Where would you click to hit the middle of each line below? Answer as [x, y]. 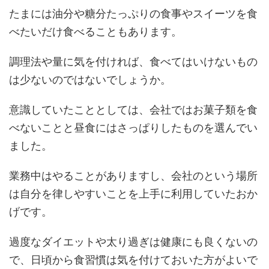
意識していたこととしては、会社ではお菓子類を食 [133, 110]
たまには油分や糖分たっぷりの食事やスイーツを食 [133, 14]
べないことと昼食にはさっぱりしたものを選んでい [133, 128]
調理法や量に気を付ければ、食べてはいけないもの [133, 62]
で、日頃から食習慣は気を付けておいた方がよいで [133, 260]
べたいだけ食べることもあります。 [95, 32]
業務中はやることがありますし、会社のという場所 [133, 176]
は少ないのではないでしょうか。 [90, 80]
